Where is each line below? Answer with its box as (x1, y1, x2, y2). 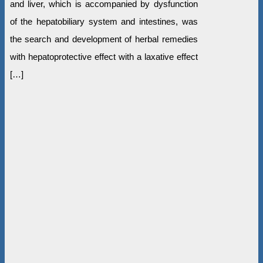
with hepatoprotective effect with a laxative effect (9, 51, 198, 62)
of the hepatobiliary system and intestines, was (9, 16, 198, 26)
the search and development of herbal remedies (9, 33, 198, 44)
